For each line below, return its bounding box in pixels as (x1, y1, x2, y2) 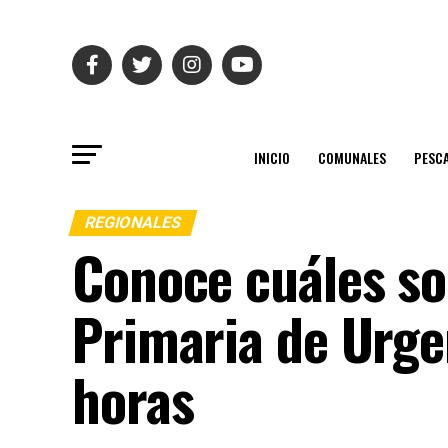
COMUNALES (318, 147, 386, 168)
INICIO (254, 147, 290, 168)
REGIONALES (82, 213, 184, 232)
